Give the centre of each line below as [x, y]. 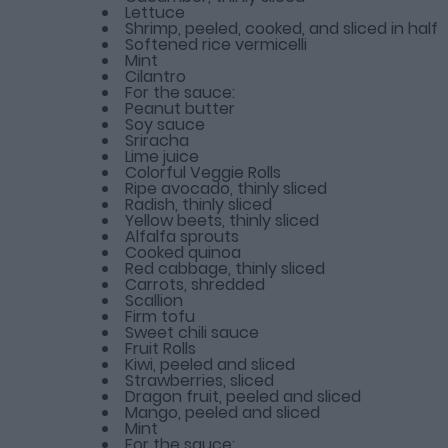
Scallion [154, 300]
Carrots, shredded [195, 284]
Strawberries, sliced [199, 380]
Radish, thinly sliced [198, 204]
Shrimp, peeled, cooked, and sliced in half [281, 28]
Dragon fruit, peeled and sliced [243, 396]
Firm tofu [160, 316]
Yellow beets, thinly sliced [222, 220]
